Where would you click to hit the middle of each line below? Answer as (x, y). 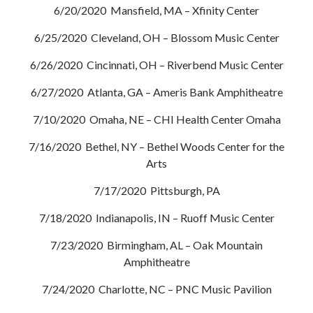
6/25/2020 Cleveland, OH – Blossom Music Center (156, 37)
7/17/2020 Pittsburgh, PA (156, 190)
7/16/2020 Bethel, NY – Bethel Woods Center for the (156, 146)
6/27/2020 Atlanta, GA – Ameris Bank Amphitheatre (156, 92)
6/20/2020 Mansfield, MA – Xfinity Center (156, 10)
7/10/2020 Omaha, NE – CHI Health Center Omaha (156, 119)
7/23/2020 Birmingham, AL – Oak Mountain (156, 245)
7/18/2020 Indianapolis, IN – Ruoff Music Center (156, 218)
